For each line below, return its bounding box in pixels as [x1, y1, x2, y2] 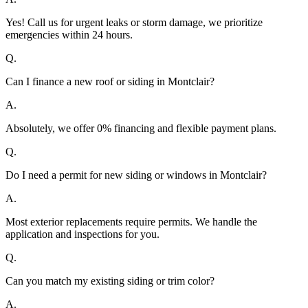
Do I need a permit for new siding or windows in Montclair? [5, 169, 267, 181]
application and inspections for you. [5, 228, 159, 241]
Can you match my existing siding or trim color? [5, 275, 214, 287]
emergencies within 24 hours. [5, 29, 133, 41]
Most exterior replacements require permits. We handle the [5, 216, 257, 228]
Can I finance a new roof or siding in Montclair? [5, 76, 214, 88]
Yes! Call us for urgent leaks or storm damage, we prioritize [5, 16, 263, 29]
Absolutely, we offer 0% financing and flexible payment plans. [5, 122, 276, 135]
